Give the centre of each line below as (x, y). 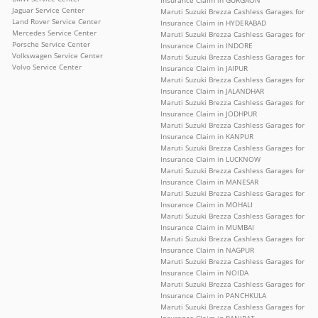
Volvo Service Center (47, 66)
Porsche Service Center (51, 44)
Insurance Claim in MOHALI (207, 204)
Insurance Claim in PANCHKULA (213, 295)
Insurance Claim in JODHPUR (209, 113)
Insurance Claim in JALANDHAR (212, 91)
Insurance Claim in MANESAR (209, 181)
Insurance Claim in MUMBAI (207, 227)
